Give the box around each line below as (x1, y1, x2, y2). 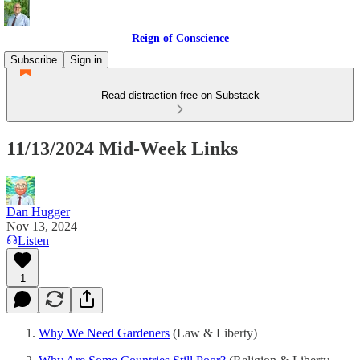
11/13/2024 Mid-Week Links (6, 137, 238, 159)
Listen (18, 233, 49, 247)
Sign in (70, 54, 102, 66)
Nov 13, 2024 (6, 219, 77, 233)
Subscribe (10, 54, 57, 66)
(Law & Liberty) (170, 325, 257, 340)
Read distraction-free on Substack (100, 89, 260, 101)
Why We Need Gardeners (39, 325, 170, 340)
